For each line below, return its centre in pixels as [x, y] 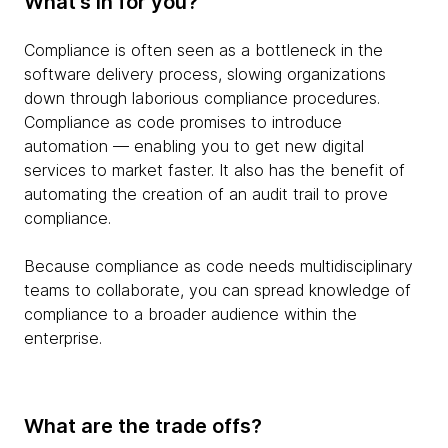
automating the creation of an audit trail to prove [206, 194]
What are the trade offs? [143, 426]
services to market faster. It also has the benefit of [214, 170]
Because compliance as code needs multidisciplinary [218, 266]
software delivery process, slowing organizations [205, 74]
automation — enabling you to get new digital [194, 146]
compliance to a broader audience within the [190, 314]
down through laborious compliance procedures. [202, 98]
